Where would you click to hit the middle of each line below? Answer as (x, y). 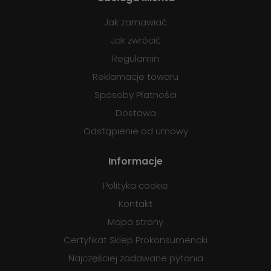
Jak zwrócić (135, 41)
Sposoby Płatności (135, 95)
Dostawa (135, 113)
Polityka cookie (135, 186)
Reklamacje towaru (135, 77)
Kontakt (135, 204)
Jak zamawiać (135, 22)
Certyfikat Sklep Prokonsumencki (135, 240)
